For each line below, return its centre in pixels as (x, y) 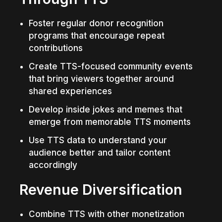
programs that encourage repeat (96, 35)
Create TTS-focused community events (111, 66)
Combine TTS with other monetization (106, 214)
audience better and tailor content (99, 152)
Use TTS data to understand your (98, 140)
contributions (55, 48)
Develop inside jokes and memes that (105, 109)
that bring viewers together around (101, 79)
